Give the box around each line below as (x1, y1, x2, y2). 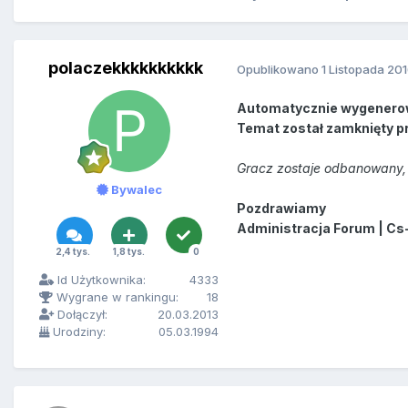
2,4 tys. (55, 246, 90, 258)
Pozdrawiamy (237, 200, 326, 217)
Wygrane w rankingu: (53, 290, 178, 305)
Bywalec (107, 182, 162, 198)
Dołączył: (54, 307, 107, 322)
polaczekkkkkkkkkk (47, 58, 203, 78)
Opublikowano (237, 61, 321, 76)
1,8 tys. (112, 246, 145, 258)
